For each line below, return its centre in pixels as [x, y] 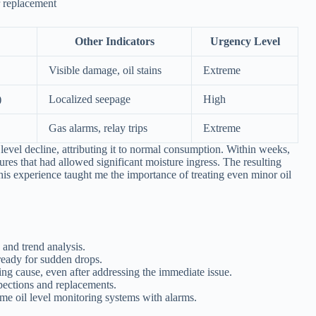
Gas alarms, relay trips [98, 128]
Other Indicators [114, 42]
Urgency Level [245, 42]
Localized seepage [90, 99]
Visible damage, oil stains [105, 71]
